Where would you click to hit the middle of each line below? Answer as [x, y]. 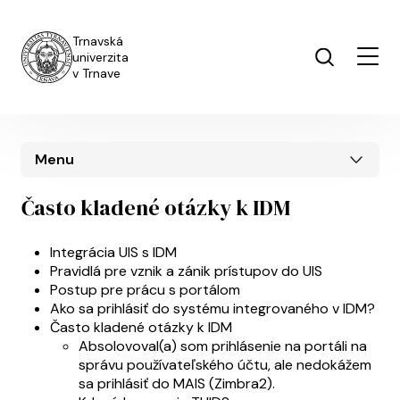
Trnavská [98, 41]
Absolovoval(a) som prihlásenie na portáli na [223, 346]
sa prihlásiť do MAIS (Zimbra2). [177, 383]
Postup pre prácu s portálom [145, 289]
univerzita [100, 57]
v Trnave [96, 73]
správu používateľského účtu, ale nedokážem [225, 364]
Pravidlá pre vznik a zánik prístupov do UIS [186, 271]
